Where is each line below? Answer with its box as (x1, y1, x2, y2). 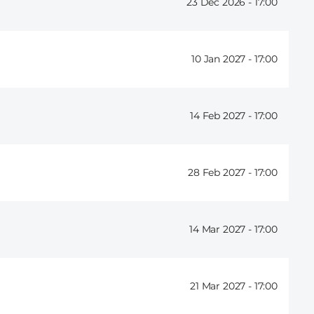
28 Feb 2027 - (188, 166, 254, 179)
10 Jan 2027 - (191, 53, 254, 66)
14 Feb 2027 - (190, 109, 254, 123)
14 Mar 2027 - (189, 223, 254, 236)
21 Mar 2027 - (190, 280, 254, 293)
